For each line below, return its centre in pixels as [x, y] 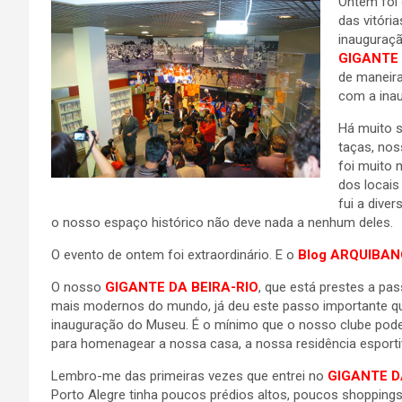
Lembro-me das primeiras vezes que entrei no [189, 376]
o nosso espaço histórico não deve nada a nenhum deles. [222, 223]
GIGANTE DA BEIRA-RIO [182, 287]
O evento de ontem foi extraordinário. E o [175, 255]
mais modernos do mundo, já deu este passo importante [221, 306]
